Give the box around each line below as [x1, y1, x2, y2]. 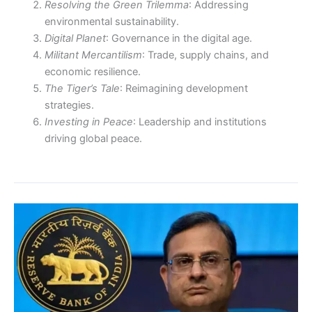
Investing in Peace [44, 115, 133, 128]
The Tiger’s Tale [44, 81, 120, 95]
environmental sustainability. [44, 15, 179, 28]
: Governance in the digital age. [105, 31, 252, 45]
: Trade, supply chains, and [141, 48, 269, 61]
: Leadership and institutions [132, 115, 267, 128]
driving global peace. [44, 132, 142, 145]
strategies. [44, 98, 94, 111]
